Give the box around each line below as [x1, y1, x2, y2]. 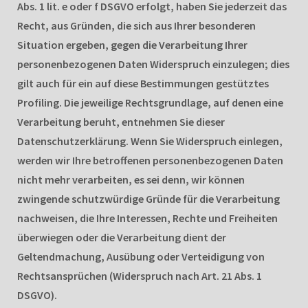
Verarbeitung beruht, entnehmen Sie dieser [17, 114, 225, 129]
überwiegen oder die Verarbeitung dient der [17, 230, 226, 244]
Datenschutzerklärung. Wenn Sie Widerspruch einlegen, [17, 133, 283, 148]
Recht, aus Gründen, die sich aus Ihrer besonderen [17, 18, 256, 32]
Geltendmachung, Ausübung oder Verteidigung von [17, 249, 265, 263]
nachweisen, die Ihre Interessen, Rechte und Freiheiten [17, 210, 278, 225]
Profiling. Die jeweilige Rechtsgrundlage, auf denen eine [17, 95, 283, 109]
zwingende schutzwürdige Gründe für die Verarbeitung [17, 191, 280, 206]
